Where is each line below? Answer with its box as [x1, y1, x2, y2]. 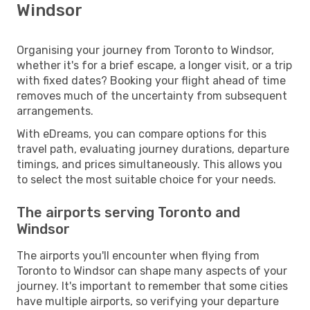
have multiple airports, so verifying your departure [17, 294, 279, 308]
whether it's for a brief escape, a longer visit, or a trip [17, 58, 292, 72]
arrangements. [17, 104, 93, 118]
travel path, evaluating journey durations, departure [17, 142, 289, 156]
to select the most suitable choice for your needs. [17, 172, 276, 186]
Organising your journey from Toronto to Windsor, [17, 43, 274, 57]
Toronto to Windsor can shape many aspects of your [17, 264, 287, 277]
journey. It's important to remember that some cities [17, 279, 288, 293]
